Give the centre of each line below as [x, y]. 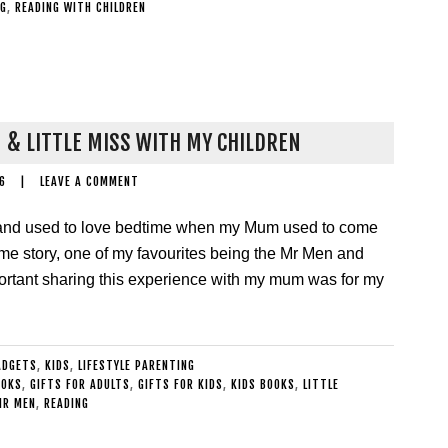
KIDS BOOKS [263, 384]
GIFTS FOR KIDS [180, 384]
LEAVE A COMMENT [89, 181]
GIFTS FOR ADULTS [80, 384]
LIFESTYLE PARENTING [136, 365]
